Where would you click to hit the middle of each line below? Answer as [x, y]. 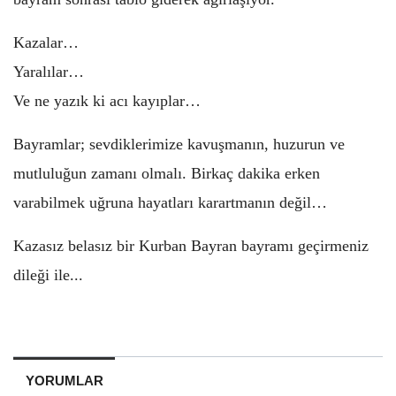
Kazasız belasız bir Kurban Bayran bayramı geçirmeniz [191, 245]
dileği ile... [48, 274]
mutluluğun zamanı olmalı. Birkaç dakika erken [167, 173]
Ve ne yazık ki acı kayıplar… [107, 100]
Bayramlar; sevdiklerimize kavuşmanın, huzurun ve [179, 144]
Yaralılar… [49, 71]
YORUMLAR [64, 380]
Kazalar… [46, 42]
